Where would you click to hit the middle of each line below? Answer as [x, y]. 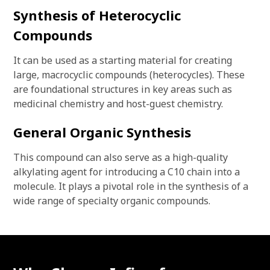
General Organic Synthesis [102, 132]
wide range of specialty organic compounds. [112, 201]
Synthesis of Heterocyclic [97, 15]
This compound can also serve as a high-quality [121, 157]
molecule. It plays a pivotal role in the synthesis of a [131, 186]
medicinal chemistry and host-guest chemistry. [118, 104]
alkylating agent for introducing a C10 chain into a [127, 172]
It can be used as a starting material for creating [123, 60]
